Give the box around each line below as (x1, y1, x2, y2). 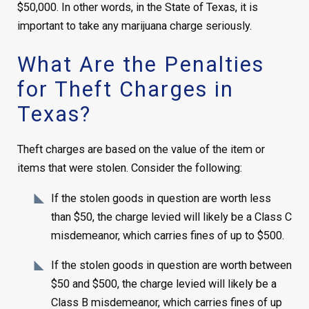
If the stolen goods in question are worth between (51, 259, 292, 272)
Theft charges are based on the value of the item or (17, 143, 265, 157)
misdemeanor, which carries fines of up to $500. (51, 228, 285, 242)
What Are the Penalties (17, 51, 264, 77)
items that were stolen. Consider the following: (17, 161, 242, 175)
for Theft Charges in (17, 76, 234, 102)
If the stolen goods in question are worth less (51, 191, 272, 205)
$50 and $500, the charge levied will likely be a (51, 277, 277, 291)
